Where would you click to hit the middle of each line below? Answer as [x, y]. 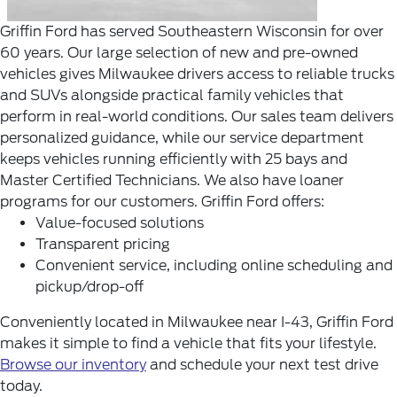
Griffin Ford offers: [263, 202]
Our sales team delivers [312, 117]
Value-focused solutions [120, 223]
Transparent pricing [103, 244]
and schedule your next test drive [262, 365]
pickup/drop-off [90, 287]
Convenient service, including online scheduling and [214, 265]
